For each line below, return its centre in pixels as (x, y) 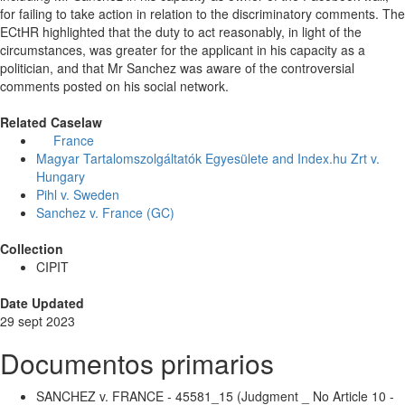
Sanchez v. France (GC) (105, 213)
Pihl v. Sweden (78, 195)
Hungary (61, 177)
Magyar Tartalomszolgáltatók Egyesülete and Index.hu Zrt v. (208, 159)
